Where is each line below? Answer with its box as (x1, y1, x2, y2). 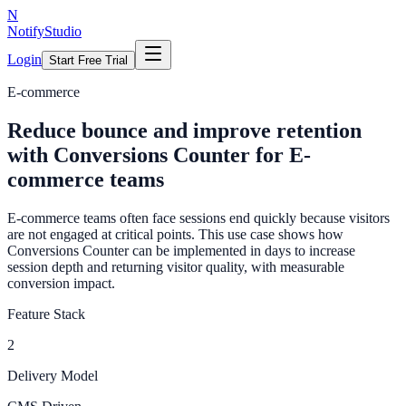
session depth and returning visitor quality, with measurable (7, 258, 344, 275)
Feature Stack (7, 305, 85, 322)
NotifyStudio (7, 24, 82, 39)
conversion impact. (7, 275, 115, 291)
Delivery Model (7, 367, 98, 383)
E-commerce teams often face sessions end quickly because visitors (7, 209, 390, 226)
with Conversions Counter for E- (7, 142, 311, 167)
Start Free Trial (49, 53, 128, 67)
